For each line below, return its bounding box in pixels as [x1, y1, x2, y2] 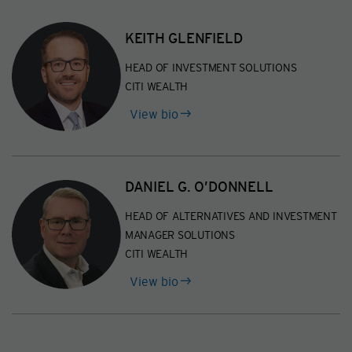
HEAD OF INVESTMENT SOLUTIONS [124, 60, 297, 74]
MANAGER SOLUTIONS [124, 228, 235, 241]
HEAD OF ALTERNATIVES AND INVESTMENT [124, 209, 337, 222]
